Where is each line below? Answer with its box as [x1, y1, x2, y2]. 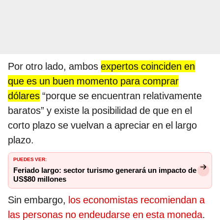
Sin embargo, [8, 194, 68, 206]
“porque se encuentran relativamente [40, 90, 202, 102]
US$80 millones [13, 175, 66, 184]
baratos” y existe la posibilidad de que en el [8, 105, 192, 117]
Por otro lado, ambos [8, 60, 101, 73]
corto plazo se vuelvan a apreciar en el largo [8, 119, 197, 132]
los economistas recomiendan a [68, 194, 205, 206]
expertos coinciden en [101, 60, 195, 73]
